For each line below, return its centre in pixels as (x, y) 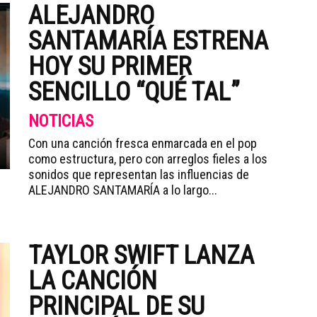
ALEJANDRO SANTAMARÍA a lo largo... (123, 190)
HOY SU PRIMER (110, 67)
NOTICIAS (61, 121)
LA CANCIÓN (93, 281)
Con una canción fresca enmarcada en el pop (143, 143)
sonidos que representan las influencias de (139, 174)
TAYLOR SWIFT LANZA (141, 255)
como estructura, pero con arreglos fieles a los (148, 159)
